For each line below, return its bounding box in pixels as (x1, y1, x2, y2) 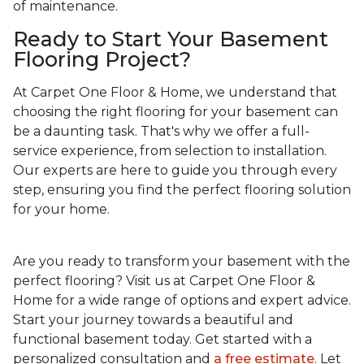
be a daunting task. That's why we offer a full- (13, 123, 310, 140)
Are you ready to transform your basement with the (13, 253, 350, 270)
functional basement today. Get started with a (13, 331, 312, 348)
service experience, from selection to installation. (13, 143, 327, 159)
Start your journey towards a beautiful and (13, 312, 293, 328)
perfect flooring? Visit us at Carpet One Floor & (13, 273, 315, 289)
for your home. (13, 201, 110, 218)
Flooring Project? (13, 47, 191, 72)
